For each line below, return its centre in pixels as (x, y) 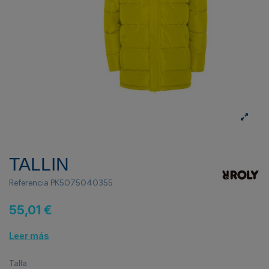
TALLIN (39, 164)
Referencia (29, 183)
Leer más (29, 236)
